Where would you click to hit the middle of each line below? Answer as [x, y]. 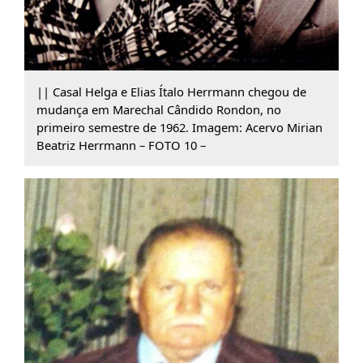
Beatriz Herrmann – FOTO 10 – [121, 145]
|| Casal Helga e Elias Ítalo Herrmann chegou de [171, 91]
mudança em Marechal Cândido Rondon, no [158, 109]
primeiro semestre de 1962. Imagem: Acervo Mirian [179, 127]
